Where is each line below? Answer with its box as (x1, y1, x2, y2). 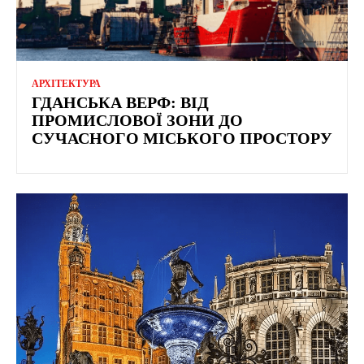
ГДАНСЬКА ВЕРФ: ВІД (32, 93, 209, 111)
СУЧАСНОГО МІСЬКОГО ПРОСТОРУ (32, 128, 332, 147)
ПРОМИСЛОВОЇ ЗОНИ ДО (32, 110, 243, 129)
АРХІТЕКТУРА (32, 77, 101, 89)
